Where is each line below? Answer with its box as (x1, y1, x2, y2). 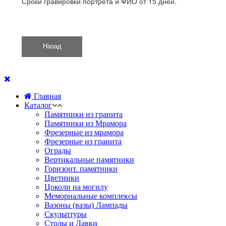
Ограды (44, 146, 71, 155)
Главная (32, 91, 61, 100)
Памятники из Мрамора (44, 119, 127, 128)
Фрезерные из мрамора (44, 128, 124, 137)
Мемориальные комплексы (44, 191, 137, 200)
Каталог (24, 100, 52, 109)
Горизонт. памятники (44, 164, 118, 173)
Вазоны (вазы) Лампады (44, 200, 128, 209)
